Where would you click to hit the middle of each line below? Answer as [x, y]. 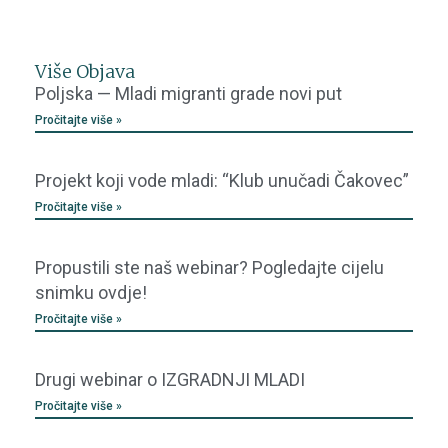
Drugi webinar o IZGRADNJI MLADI [170, 380]
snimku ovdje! [91, 293]
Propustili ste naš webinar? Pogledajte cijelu [209, 268]
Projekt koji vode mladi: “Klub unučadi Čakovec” [222, 181]
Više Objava [85, 72]
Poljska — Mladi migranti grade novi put [188, 94]
